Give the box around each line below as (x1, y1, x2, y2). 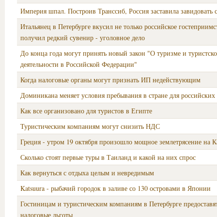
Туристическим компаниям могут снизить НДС (20, 122, 160, 131)
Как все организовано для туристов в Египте (20, 106, 152, 115)
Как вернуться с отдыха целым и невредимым (20, 168, 154, 177)
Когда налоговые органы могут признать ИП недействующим (20, 75, 201, 84)
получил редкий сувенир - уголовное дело (20, 33, 145, 42)
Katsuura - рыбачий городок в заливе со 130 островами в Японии (20, 184, 211, 193)
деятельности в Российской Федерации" (20, 60, 137, 69)
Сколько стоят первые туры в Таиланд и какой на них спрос (20, 153, 196, 162)
